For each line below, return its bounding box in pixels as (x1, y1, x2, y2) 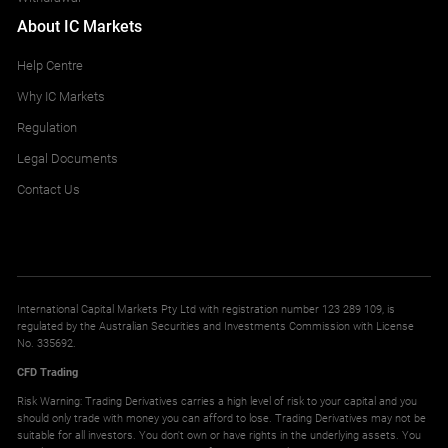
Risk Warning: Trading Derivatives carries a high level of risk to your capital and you (17, 394, 418, 409)
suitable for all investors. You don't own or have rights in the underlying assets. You (17, 428, 422, 443)
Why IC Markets (17, 88, 106, 104)
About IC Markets (17, 16, 143, 36)
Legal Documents (17, 150, 119, 166)
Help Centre (17, 58, 84, 74)
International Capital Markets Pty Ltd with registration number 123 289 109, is (17, 302, 396, 317)
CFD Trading (17, 365, 79, 380)
